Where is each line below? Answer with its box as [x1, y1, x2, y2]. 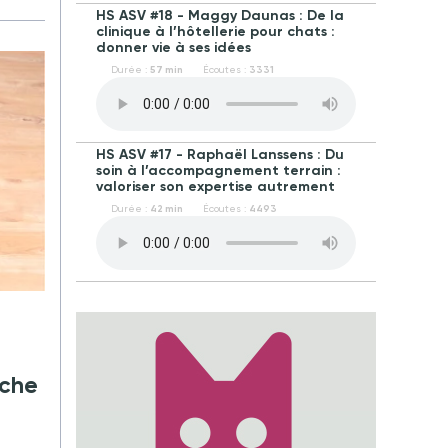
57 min [150, 64, 183, 76]
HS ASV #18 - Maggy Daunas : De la [96, 7, 344, 24]
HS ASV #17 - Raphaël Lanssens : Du [96, 146, 344, 163]
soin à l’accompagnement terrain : [96, 162, 341, 179]
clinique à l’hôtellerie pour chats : [96, 23, 335, 40]
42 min [150, 203, 183, 215]
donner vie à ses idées [96, 39, 251, 56]
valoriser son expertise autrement [96, 178, 335, 195]
